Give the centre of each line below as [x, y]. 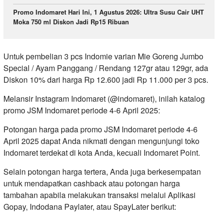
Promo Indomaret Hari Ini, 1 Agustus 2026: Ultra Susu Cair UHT [109, 12]
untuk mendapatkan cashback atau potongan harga [92, 183]
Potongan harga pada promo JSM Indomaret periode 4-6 [100, 129]
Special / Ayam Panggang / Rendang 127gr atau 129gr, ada [106, 68]
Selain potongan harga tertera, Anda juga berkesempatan [102, 172]
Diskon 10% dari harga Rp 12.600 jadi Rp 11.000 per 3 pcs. [106, 80]
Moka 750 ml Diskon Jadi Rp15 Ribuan [71, 21]
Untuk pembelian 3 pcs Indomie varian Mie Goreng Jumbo [103, 56]
